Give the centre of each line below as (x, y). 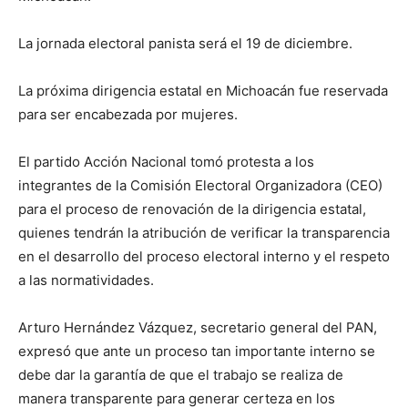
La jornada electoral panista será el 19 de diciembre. (185, 43)
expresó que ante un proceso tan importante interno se (197, 351)
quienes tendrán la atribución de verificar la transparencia (204, 233)
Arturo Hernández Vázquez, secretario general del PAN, (198, 327)
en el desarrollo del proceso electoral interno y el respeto (204, 256)
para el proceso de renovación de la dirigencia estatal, (192, 209)
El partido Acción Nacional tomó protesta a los (166, 162)
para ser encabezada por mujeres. (128, 114)
